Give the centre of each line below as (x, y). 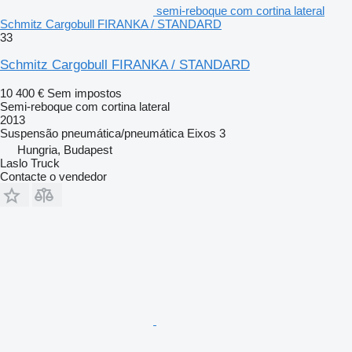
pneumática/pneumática (123, 134)
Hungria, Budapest (65, 150)
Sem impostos (84, 93)
